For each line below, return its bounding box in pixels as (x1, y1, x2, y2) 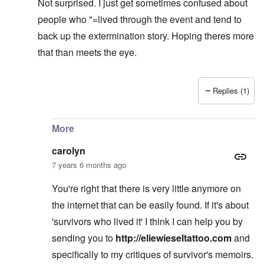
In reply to (37, 91, 80, 105)
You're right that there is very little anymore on (52, 181, 241, 196)
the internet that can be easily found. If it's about (52, 198, 249, 212)
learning (80, 91, 114, 105)
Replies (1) (213, 85, 249, 97)
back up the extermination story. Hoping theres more (38, 29, 254, 43)
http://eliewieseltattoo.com (115, 231, 232, 245)
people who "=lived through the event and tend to (38, 12, 242, 27)
